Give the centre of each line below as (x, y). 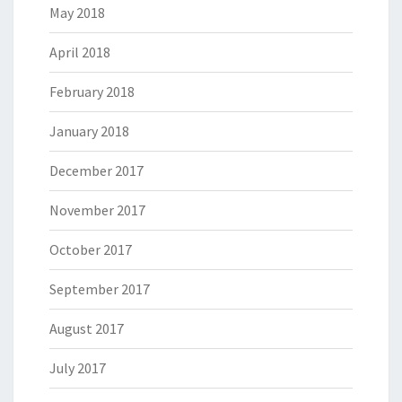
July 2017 (78, 368)
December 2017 (96, 171)
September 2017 (100, 289)
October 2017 (91, 250)
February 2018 (92, 92)
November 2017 (97, 210)
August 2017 (87, 329)
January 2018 (89, 131)
